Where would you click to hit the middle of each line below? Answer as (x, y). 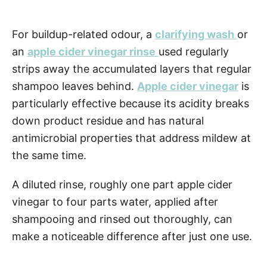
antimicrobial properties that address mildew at (131, 138)
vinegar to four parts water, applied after (115, 202)
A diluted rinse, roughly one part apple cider (122, 184)
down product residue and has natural (108, 121)
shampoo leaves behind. (74, 86)
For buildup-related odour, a (83, 34)
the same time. (49, 155)
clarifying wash (195, 34)
